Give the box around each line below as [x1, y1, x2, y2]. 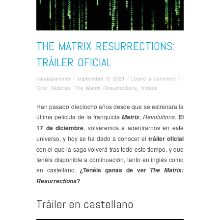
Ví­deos [141, 83, 158, 91]
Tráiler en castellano [36, 196, 134, 212]
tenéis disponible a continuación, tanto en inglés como [36, 155, 184, 164]
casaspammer [36, 74, 71, 82]
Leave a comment [131, 74, 176, 82]
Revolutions [143, 112, 175, 121]
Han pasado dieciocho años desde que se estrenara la [36, 102, 184, 110]
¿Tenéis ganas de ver [80, 165, 150, 174]
